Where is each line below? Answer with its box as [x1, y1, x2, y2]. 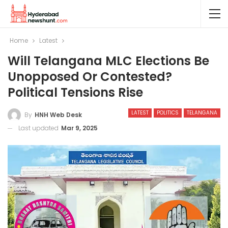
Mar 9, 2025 [61, 123, 98, 132]
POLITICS [157, 109, 179, 117]
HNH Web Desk [35, 110, 82, 119]
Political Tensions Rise [8, 84, 143, 101]
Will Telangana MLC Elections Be [8, 52, 209, 69]
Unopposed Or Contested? [8, 68, 172, 85]
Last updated [18, 123, 60, 132]
